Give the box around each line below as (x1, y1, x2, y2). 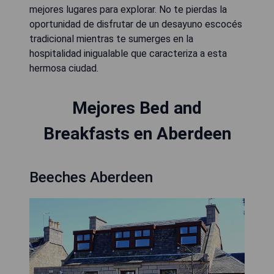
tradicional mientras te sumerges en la (29, 33, 193, 45)
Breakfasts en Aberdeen (43, 124, 231, 144)
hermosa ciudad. (29, 62, 98, 74)
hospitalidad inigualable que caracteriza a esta (29, 48, 227, 59)
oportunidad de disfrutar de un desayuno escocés (29, 18, 242, 30)
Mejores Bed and (72, 98, 202, 118)
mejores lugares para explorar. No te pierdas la (29, 4, 227, 15)
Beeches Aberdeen (29, 169, 153, 186)
